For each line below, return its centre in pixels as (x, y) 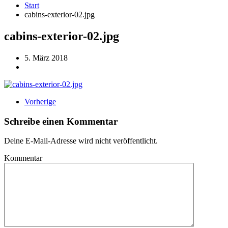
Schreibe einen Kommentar (61, 121)
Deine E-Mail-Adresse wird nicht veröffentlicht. (81, 141)
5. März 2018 (46, 58)
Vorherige (40, 101)
